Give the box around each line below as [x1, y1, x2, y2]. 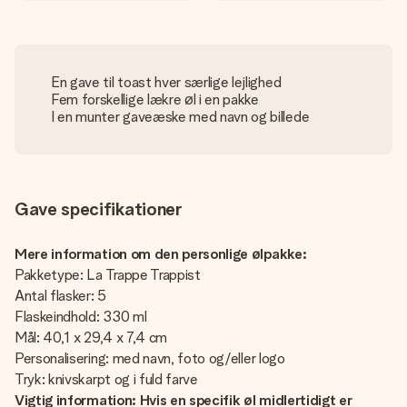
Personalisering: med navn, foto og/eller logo [15, 350, 285, 367]
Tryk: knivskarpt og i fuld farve [15, 371, 198, 388]
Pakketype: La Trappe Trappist [15, 266, 201, 283]
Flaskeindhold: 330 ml [15, 308, 147, 325]
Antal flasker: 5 [15, 287, 106, 304]
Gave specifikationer [15, 198, 182, 220]
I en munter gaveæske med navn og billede [51, 108, 310, 125]
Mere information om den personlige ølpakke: [15, 245, 307, 263]
